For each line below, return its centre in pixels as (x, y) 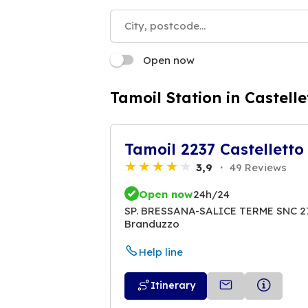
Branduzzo (152, 224)
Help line (161, 252)
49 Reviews (257, 167)
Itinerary (173, 286)
